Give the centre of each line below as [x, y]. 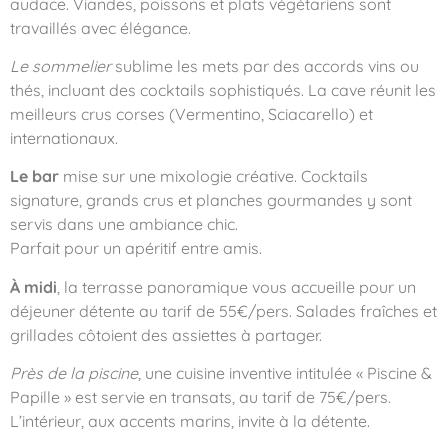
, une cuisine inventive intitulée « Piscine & [285, 373]
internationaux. [64, 138]
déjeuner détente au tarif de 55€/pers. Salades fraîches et [223, 310]
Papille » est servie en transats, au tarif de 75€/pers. [200, 397]
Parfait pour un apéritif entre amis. [136, 248]
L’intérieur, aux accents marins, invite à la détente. [190, 421]
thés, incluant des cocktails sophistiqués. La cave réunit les [223, 90]
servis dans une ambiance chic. [124, 224]
